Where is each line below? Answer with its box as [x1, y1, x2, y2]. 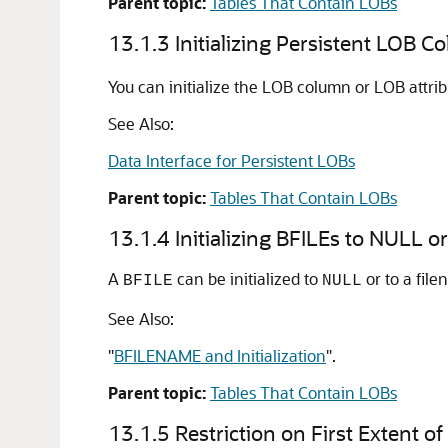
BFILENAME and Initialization [114, 345, 326, 366]
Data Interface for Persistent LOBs [108, 150, 355, 171]
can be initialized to [173, 268, 322, 289]
